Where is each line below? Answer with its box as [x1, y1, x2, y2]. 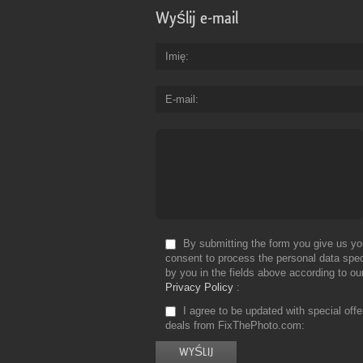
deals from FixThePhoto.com [165, 319, 301, 332]
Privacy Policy [165, 281, 233, 294]
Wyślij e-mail [156, 10, 238, 28]
